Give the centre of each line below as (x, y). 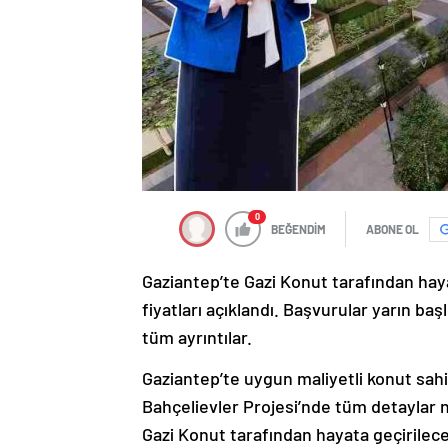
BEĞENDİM (298, 229)
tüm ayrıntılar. (197, 337)
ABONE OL (392, 229)
